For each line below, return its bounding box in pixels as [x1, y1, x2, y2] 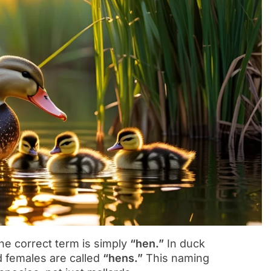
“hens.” [103, 251, 143, 264]
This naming [143, 251, 209, 264]
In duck [164, 237, 205, 250]
